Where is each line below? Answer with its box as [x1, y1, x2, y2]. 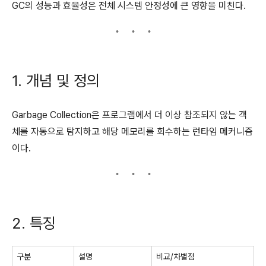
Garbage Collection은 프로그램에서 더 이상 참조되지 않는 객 [12, 109, 247, 121]
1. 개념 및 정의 [12, 71, 100, 90]
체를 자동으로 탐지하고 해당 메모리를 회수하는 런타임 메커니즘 [12, 125, 253, 137]
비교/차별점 [156, 251, 195, 261]
